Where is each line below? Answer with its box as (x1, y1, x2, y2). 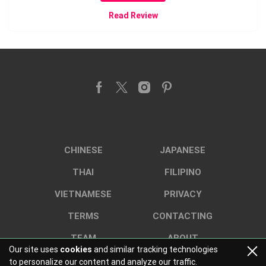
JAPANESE (160, 145, 206, 156)
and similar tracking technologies (92, 245, 218, 254)
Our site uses (9, 245, 60, 254)
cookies (60, 245, 92, 254)
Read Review (108, 11, 158, 21)
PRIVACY (163, 189, 202, 200)
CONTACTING (153, 211, 213, 222)
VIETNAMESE (55, 189, 112, 200)
